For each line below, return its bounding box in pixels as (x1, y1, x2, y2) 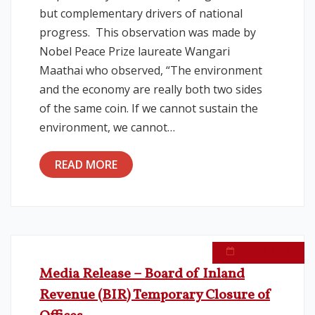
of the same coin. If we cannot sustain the (39, 101, 258, 117)
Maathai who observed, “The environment (39, 63, 262, 79)
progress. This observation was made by (39, 25, 256, 41)
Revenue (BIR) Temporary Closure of (39, 285, 270, 306)
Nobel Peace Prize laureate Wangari (39, 44, 230, 60)
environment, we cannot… (39, 120, 175, 136)
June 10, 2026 (238, 245, 290, 257)
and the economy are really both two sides (39, 82, 262, 98)
